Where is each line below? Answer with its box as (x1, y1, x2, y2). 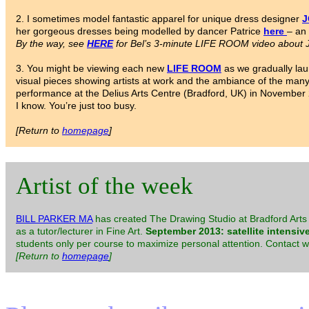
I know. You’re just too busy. (16, 100, 137, 112)
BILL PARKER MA (16, 213, 92, 225)
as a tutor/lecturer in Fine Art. (16, 226, 146, 237)
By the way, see (16, 38, 87, 50)
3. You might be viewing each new (16, 63, 167, 74)
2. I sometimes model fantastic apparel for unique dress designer (16, 13, 302, 25)
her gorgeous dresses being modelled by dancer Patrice (16, 26, 263, 37)
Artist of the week (16, 172, 193, 200)
